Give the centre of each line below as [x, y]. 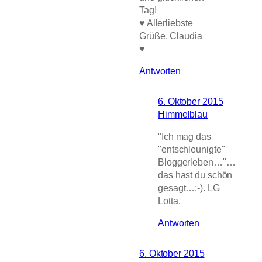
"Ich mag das [185, 137]
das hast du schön [195, 175]
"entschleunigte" [192, 149]
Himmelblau [183, 114]
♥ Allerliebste [166, 23]
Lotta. [169, 201]
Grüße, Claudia [171, 35]
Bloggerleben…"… [197, 162]
